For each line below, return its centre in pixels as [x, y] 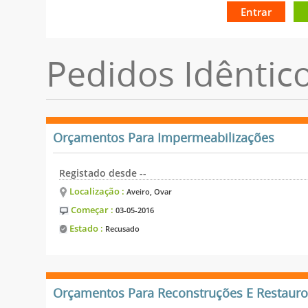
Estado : [87, 228]
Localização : [97, 191]
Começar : [92, 209]
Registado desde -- [103, 173]
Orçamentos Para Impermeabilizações [164, 138]
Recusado [123, 228]
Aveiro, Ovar [150, 191]
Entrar [256, 11]
